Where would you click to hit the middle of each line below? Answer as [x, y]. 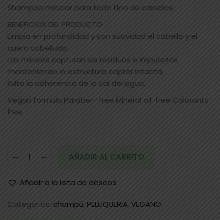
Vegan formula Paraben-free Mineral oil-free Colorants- [110, 100]
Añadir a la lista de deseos [68, 183]
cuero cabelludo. [38, 48]
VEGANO [146, 204]
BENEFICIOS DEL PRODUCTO [55, 25]
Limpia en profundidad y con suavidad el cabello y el [102, 36]
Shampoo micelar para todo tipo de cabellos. [91, 8]
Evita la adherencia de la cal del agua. [76, 83]
